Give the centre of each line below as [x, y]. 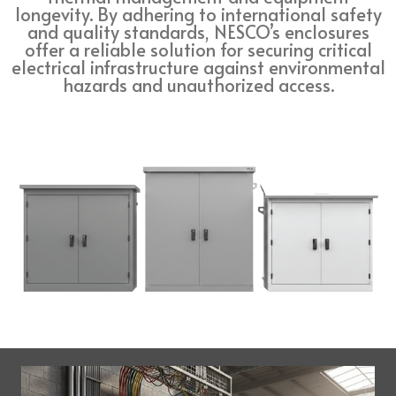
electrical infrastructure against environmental [198, 67]
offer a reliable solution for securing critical [198, 49]
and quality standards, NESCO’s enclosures [198, 32]
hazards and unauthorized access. [198, 85]
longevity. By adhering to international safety [198, 14]
